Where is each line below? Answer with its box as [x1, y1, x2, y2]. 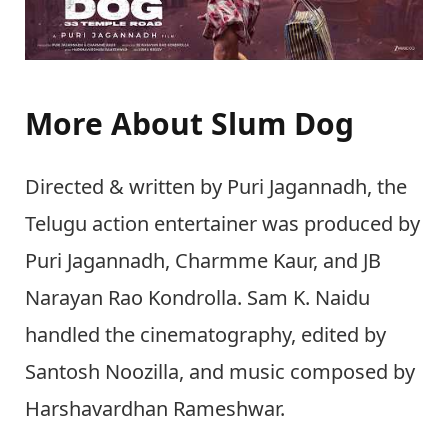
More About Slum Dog [25, 102, 354, 144]
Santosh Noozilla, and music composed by [25, 358, 415, 386]
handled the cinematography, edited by [25, 321, 386, 349]
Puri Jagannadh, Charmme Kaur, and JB [25, 247, 381, 275]
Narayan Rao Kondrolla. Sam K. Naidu [25, 284, 370, 312]
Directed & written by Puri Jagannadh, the [25, 173, 407, 201]
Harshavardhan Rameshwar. [25, 395, 285, 423]
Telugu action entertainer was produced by [25, 210, 420, 238]
